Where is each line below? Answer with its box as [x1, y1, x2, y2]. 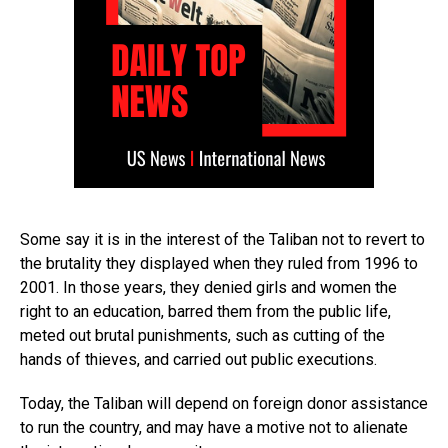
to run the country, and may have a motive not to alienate [20, 418, 408, 438]
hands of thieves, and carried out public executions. [20, 350, 377, 370]
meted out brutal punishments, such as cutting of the [20, 326, 385, 346]
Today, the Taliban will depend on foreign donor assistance [20, 394, 428, 414]
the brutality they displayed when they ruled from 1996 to [20, 254, 418, 274]
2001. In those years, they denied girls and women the [20, 278, 397, 298]
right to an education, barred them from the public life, [20, 302, 391, 322]
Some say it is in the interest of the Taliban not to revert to [20, 230, 425, 250]
